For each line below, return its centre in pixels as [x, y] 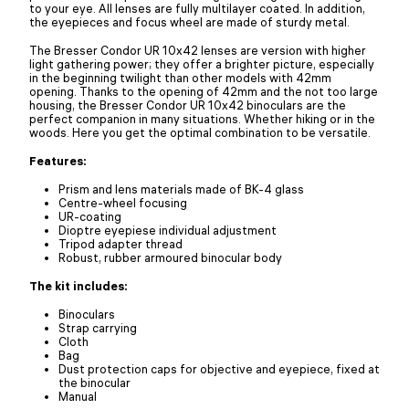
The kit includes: [79, 285]
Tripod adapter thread [121, 243]
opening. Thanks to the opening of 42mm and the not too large [204, 91]
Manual [78, 396]
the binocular [94, 382]
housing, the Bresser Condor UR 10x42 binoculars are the [188, 105]
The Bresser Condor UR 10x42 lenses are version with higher [198, 50]
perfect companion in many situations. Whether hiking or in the [202, 118]
